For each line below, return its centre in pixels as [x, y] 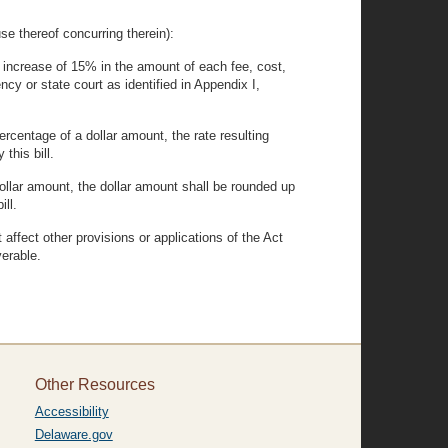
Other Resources [94, 384]
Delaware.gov [73, 434]
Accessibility [71, 411]
